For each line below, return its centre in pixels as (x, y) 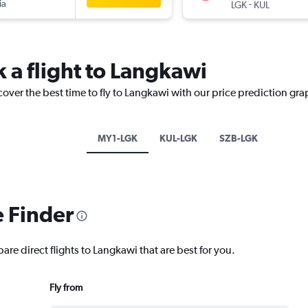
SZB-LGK (239, 139)
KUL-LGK (178, 139)
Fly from (66, 288)
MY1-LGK (118, 139)
